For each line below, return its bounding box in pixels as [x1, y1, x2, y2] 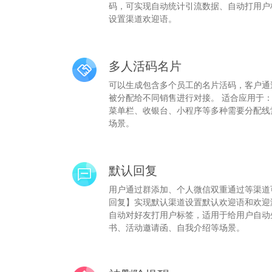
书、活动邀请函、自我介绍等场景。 [109, 222, 245, 233]
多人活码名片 [109, 58, 182, 73]
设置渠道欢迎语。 [109, 13, 177, 24]
